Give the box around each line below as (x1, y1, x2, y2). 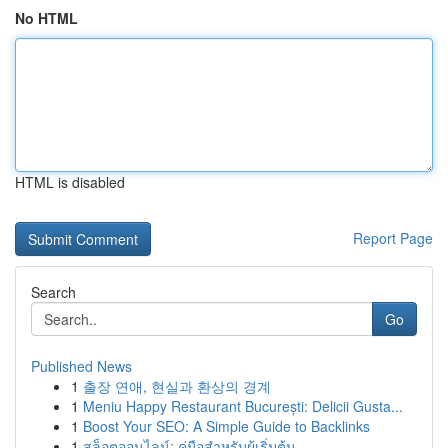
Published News (31, 356, 132, 376)
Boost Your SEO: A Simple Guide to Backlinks (83, 416, 370, 436)
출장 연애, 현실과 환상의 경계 (83, 376, 271, 396)
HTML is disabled (15, 172, 125, 192)
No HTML (15, 8, 78, 28)
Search (31, 282, 76, 302)
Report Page (353, 228, 433, 248)
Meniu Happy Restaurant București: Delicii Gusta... (83, 396, 403, 416)
